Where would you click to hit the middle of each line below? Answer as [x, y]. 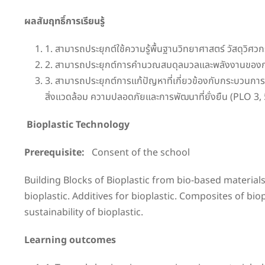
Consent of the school [137, 152]
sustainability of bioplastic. [84, 212]
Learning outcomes [70, 240]
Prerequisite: [54, 152]
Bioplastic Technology [140, 125]
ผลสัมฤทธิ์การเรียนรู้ [64, 21]
